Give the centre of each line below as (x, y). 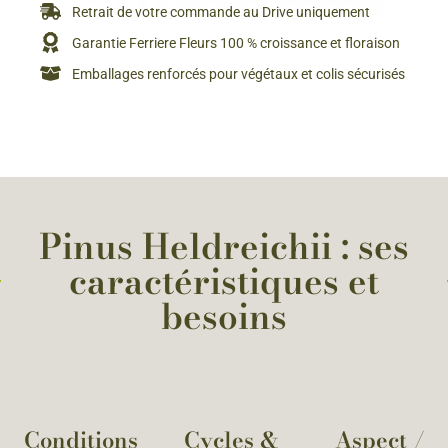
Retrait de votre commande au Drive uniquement (221, 11)
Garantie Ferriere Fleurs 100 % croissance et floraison (236, 42)
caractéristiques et (224, 281)
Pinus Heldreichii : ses (224, 246)
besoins (224, 316)
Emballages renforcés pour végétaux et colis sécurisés (239, 73)
